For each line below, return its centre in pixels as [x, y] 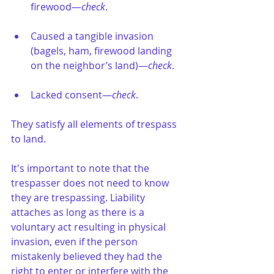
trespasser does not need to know [91, 183]
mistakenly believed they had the [88, 256]
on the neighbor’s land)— [89, 65]
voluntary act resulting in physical [90, 227]
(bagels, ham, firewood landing [102, 50]
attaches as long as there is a [79, 212]
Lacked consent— [71, 94]
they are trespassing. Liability [79, 197]
